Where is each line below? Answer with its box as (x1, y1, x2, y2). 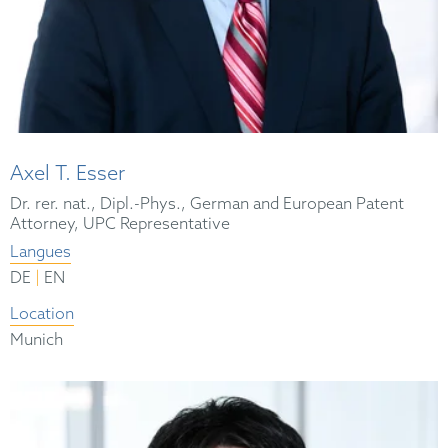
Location (10, 305, 74, 325)
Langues (10, 243, 71, 263)
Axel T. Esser (10, 163, 125, 188)
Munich (10, 331, 63, 351)
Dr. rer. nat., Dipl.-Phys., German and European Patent (10, 195, 404, 215)
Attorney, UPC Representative (10, 215, 230, 235)
